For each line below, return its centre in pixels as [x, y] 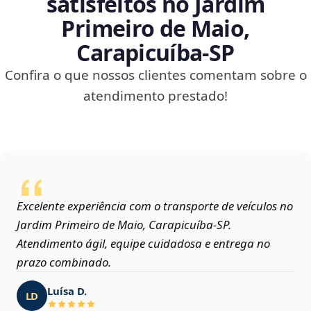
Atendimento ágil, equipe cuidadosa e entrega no [143, 244]
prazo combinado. [64, 262]
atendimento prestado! [155, 96]
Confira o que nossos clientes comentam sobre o [155, 75]
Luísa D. [67, 291]
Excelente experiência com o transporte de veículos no [155, 206]
